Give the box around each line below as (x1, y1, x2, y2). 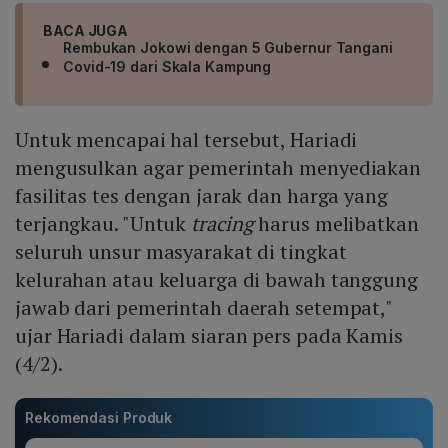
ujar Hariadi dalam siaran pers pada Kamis (15, 322, 403, 350)
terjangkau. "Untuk (15, 210, 192, 238)
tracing (191, 210, 254, 238)
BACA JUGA (43, 22, 129, 40)
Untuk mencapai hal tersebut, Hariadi (15, 126, 358, 154)
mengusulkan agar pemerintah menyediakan (15, 154, 422, 182)
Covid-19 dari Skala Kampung (63, 58, 272, 76)
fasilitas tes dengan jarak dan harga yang (15, 182, 388, 210)
